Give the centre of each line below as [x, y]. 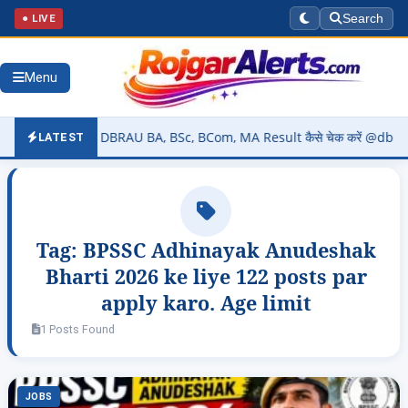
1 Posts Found [77, 329]
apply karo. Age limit [206, 303]
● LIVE [39, 18]
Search [363, 18]
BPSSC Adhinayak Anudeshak [229, 250]
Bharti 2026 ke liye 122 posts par [206, 276]
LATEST [61, 137]
